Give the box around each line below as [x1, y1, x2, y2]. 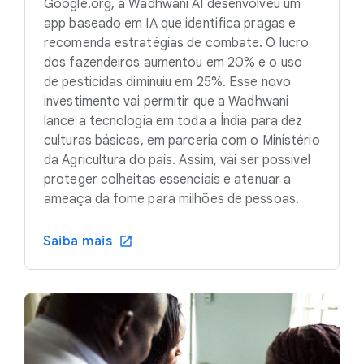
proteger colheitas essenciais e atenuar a [44, 171, 292, 188]
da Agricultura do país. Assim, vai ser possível [44, 152, 310, 169]
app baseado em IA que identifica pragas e [44, 15, 297, 32]
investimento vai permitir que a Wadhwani [44, 93, 289, 110]
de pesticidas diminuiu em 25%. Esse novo [44, 74, 292, 91]
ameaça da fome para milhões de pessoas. [44, 191, 299, 208]
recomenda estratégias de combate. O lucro [44, 35, 310, 52]
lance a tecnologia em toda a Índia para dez [44, 113, 303, 130]
